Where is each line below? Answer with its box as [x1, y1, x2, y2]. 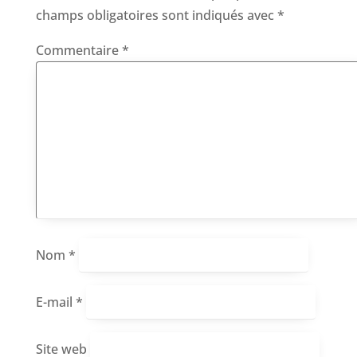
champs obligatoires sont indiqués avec [35, 6, 277, 24]
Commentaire [35, 41, 122, 59]
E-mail [35, 292, 76, 311]
